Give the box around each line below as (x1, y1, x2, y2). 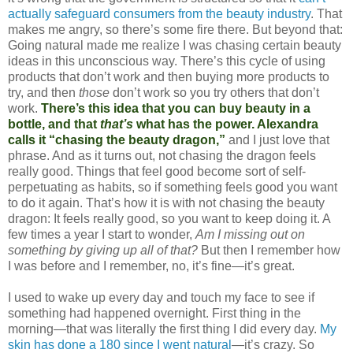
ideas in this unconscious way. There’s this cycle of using (8, 54, 325, 68)
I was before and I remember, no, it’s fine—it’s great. (8, 258, 295, 273)
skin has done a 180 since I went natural (8, 337, 232, 351)
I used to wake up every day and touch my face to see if (8, 290, 314, 304)
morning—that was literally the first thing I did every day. (8, 321, 320, 336)
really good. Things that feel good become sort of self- (8, 164, 306, 178)
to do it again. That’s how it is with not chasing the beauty (8, 195, 325, 210)
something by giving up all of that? (8, 243, 201, 257)
